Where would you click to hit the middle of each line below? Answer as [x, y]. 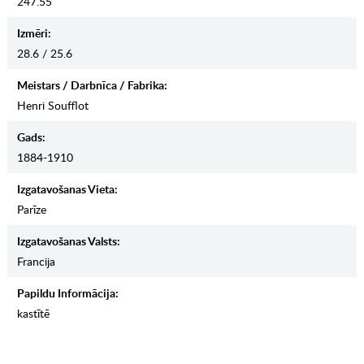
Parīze [31, 210]
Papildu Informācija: [67, 293]
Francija [36, 262]
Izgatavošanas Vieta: [67, 189]
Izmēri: [34, 33]
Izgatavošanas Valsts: [68, 241]
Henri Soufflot [52, 106]
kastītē [33, 314]
